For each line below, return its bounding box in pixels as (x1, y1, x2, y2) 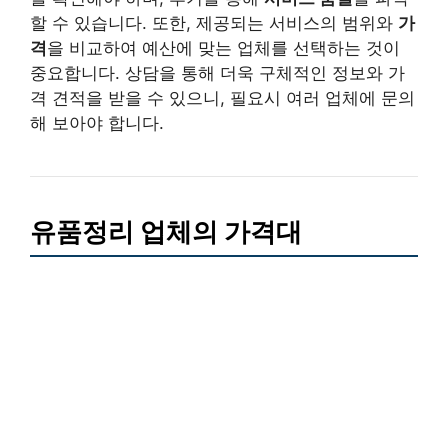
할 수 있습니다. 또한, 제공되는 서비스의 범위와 (30, 12, 398, 33)
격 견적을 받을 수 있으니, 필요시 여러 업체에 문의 (30, 87, 415, 108)
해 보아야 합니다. (30, 112, 164, 133)
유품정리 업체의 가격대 (30, 215, 302, 247)
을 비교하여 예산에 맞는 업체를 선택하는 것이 (47, 37, 400, 58)
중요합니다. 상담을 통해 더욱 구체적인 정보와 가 (30, 62, 405, 83)
